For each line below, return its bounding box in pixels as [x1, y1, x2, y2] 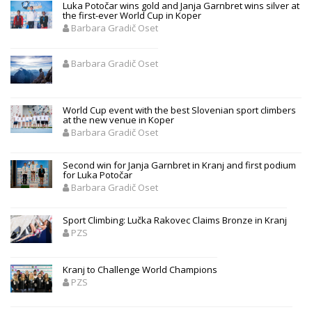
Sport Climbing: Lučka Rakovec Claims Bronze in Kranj [63, 213, 287, 226]
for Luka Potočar [63, 168, 132, 181]
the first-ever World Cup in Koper [63, 8, 201, 22]
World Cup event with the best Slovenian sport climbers [63, 103, 296, 116]
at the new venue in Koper [63, 113, 174, 126]
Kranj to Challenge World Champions [63, 263, 217, 276]
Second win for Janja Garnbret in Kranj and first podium [63, 158, 296, 171]
